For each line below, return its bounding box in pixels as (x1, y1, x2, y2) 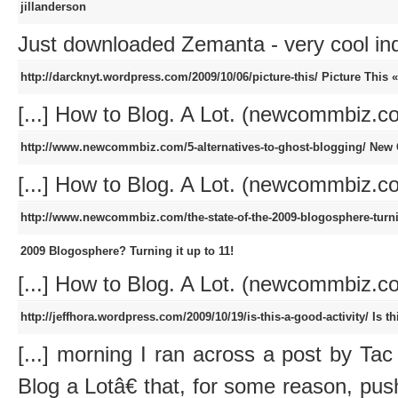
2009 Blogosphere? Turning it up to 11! (20, 243, 234, 258)
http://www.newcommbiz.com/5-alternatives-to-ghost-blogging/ (20, 139, 370, 154)
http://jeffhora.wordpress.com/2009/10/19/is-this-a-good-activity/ (20, 309, 372, 323)
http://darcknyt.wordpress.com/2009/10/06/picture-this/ (20, 69, 322, 84)
